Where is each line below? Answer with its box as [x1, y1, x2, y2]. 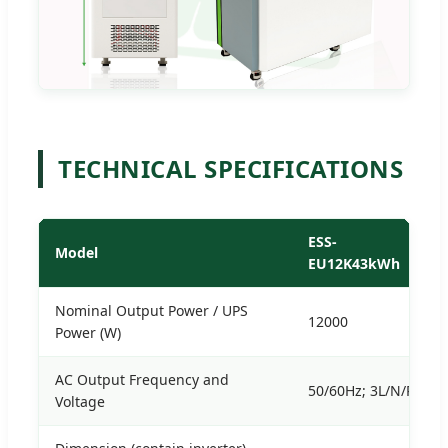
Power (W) [55, 323, 121, 343]
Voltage [55, 392, 105, 412]
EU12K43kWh [308, 254, 400, 274]
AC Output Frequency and [55, 370, 229, 390]
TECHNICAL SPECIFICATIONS [58, 152, 403, 186]
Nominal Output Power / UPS [55, 301, 248, 321]
